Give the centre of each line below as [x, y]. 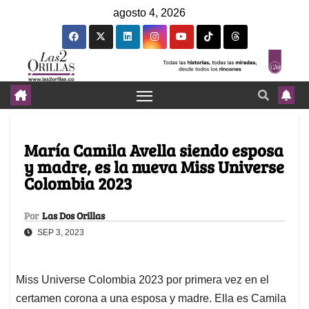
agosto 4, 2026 [149, 13]
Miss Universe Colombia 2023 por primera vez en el [142, 280]
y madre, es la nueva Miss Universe [154, 167]
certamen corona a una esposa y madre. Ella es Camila [151, 299]
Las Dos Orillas [73, 216]
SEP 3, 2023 [60, 233]
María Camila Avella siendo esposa [154, 150]
